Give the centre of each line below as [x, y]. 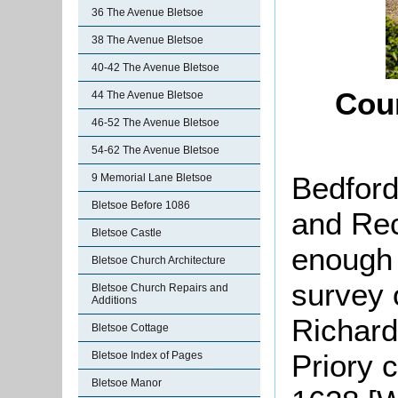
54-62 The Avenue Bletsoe [155, 150]
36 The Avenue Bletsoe [147, 12]
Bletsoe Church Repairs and [160, 288]
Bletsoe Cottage [130, 328]
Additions [114, 300]
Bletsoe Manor [127, 383]
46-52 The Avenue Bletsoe [155, 123]
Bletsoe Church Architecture [159, 260]
